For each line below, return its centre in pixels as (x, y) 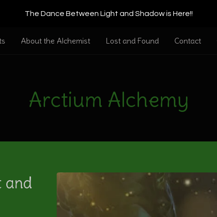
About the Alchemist (55, 41)
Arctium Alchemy (108, 100)
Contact (187, 41)
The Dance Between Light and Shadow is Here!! (108, 14)
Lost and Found (132, 41)
